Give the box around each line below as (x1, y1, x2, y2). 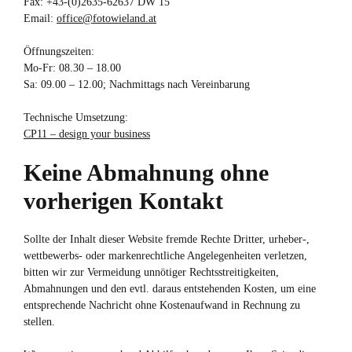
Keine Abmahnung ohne (24, 159, 269, 185)
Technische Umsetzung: (24, 112, 128, 123)
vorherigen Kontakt (24, 188, 223, 214)
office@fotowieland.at (57, 13, 156, 24)
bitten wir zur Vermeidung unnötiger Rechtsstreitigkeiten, (24, 266, 279, 278)
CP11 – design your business (24, 128, 150, 140)
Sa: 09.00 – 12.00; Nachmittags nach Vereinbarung (24, 79, 250, 90)
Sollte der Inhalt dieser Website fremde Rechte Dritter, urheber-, (24, 233, 310, 245)
